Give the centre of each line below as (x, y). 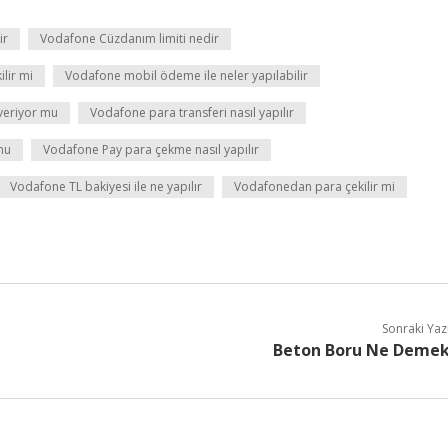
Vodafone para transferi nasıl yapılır (192, 112)
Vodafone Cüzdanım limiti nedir (129, 38)
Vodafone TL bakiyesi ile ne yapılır (106, 186)
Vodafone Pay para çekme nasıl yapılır (151, 149)
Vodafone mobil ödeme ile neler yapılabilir (186, 75)
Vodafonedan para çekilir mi (314, 186)
